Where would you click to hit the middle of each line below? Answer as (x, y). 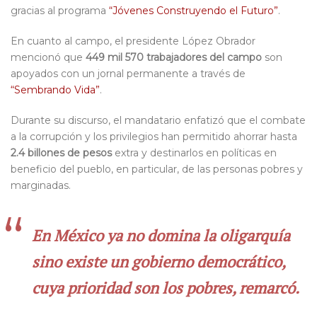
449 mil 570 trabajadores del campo (174, 58)
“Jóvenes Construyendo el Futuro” (194, 11)
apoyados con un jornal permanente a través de (128, 74)
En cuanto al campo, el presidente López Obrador (133, 41)
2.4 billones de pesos (61, 153)
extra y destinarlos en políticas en (194, 153)
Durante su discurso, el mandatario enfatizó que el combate (158, 121)
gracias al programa (60, 11)
